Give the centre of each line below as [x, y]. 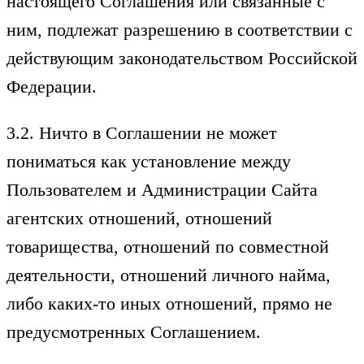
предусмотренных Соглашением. [134, 332]
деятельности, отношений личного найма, [169, 275]
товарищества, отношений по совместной [168, 247]
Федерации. [52, 86]
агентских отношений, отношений [139, 219]
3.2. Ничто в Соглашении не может [142, 133]
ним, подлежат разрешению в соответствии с [180, 29]
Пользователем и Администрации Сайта [162, 190]
